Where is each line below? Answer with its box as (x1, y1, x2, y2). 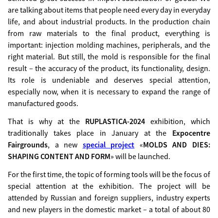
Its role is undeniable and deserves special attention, (8, 75, 210, 85)
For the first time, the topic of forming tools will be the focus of (8, 169, 210, 179)
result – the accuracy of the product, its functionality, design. (8, 63, 210, 73)
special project (82, 140, 135, 149)
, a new (48, 140, 83, 149)
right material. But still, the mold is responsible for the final (8, 52, 210, 61)
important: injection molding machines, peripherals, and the (8, 40, 210, 50)
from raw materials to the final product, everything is (8, 28, 210, 38)
